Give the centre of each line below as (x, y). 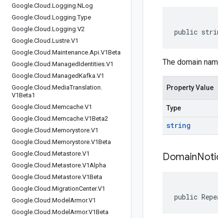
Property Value (190, 88)
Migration (65, 189)
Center (88, 189)
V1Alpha (94, 165)
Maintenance (70, 52)
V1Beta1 (23, 95)
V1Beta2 (96, 118)
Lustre (61, 41)
